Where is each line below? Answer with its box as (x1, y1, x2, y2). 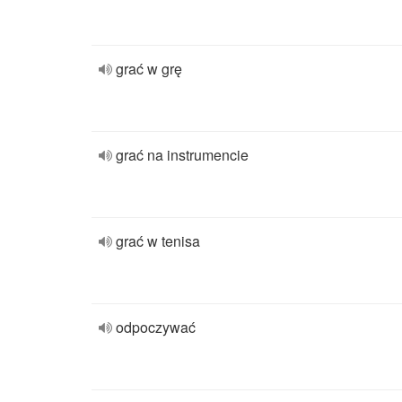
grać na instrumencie (116, 144, 249, 165)
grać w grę (116, 58, 182, 79)
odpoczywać (116, 317, 196, 337)
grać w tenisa (116, 231, 200, 251)
